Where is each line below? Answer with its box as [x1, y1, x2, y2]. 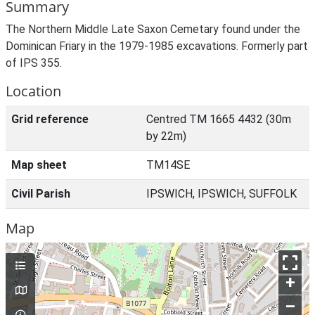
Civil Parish [11, 187, 70, 200]
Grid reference [11, 112, 89, 126]
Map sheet [11, 158, 67, 172]
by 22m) [146, 129, 186, 143]
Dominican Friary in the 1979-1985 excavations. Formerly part [6, 39, 308, 53]
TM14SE [146, 158, 190, 172]
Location [6, 82, 61, 101]
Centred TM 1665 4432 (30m [146, 112, 291, 126]
